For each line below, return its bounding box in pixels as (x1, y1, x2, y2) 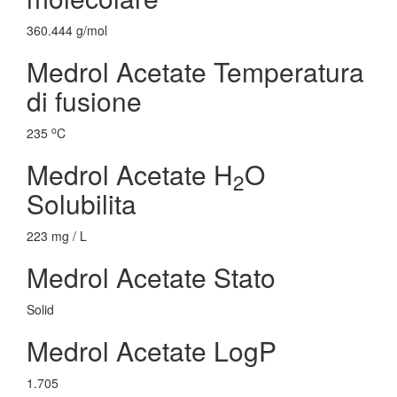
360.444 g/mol (27, 21, 107, 39)
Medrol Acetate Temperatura (27, 52, 364, 90)
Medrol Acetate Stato (27, 258, 276, 296)
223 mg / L (27, 227, 87, 245)
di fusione (27, 82, 142, 120)
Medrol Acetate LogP (27, 331, 276, 370)
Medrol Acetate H (27, 155, 233, 193)
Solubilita (27, 184, 136, 222)
